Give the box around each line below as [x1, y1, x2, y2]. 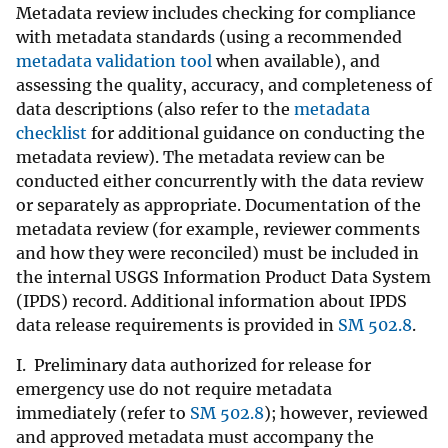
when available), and [212, 51, 380, 72]
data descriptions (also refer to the [16, 99, 294, 120]
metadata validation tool [16, 51, 212, 72]
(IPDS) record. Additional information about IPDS [16, 291, 407, 312]
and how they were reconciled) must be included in [16, 243, 419, 264]
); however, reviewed [264, 403, 428, 424]
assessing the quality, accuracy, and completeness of [16, 75, 432, 96]
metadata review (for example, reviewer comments [16, 219, 420, 240]
